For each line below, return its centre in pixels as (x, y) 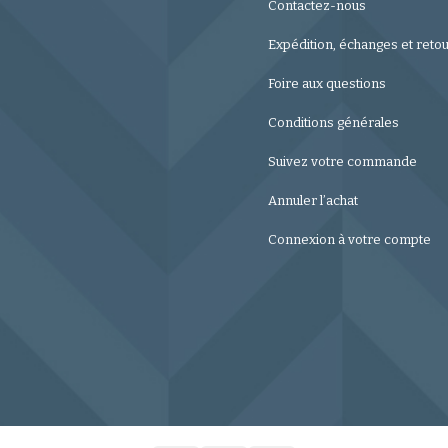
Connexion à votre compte (349, 239)
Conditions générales (333, 122)
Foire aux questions (327, 83)
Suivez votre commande (342, 161)
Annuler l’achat (313, 200)
